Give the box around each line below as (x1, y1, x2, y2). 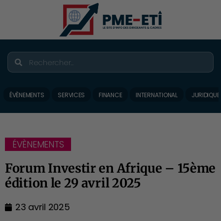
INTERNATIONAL (136, 91, 178, 99)
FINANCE (99, 91, 122, 99)
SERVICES (58, 91, 85, 99)
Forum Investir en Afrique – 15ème (5, 160, 216, 176)
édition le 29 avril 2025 (5, 175, 141, 191)
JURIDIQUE (191, 91, 220, 99)
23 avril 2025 (15, 201, 70, 213)
